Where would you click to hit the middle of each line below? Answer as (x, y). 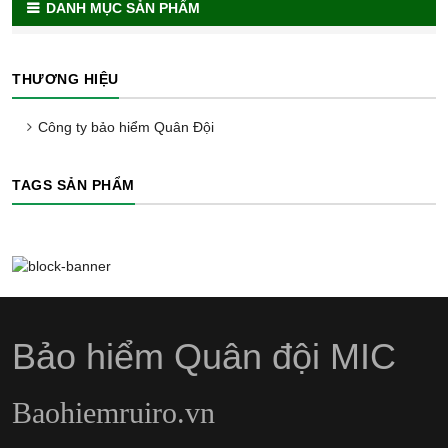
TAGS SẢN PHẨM (73, 185)
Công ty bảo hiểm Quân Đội (126, 127)
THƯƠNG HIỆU (65, 79)
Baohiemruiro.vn (113, 412)
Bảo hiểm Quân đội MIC (204, 356)
